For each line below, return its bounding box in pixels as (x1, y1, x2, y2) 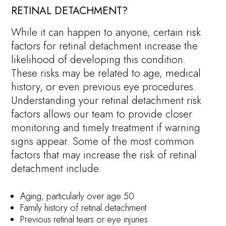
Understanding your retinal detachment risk (11, 93, 202, 108)
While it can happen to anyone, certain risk (11, 25, 201, 40)
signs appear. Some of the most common (11, 134, 195, 149)
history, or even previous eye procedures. (11, 79, 196, 95)
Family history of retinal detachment (20, 201, 147, 215)
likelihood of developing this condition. (11, 52, 186, 68)
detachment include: (11, 161, 102, 177)
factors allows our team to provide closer (11, 106, 193, 122)
